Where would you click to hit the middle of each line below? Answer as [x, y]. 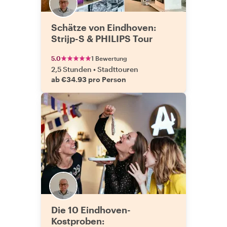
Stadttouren [118, 69]
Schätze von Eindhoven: [104, 27]
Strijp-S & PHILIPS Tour [102, 39]
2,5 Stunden [71, 69]
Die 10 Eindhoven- [91, 210]
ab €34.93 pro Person [89, 79]
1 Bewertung [109, 58]
